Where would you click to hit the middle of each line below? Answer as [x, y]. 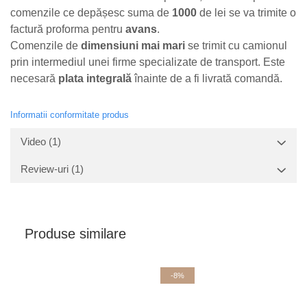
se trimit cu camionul [236, 46]
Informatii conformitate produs [70, 115]
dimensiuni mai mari [133, 46]
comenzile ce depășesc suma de [91, 13]
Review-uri [46, 169]
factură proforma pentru [68, 29]
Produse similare [75, 234]
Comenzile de [46, 46]
